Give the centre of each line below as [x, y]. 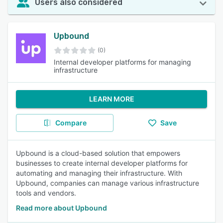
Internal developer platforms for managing [123, 62]
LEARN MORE [111, 99]
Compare [71, 123]
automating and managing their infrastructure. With [99, 173]
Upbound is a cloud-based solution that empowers [98, 153]
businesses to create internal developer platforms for [102, 163]
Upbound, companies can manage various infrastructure [108, 183]
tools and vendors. [46, 193]
